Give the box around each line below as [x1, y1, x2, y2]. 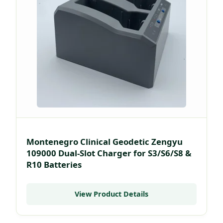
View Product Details [75, 189, 148, 199]
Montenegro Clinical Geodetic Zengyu [26, 136, 183, 148]
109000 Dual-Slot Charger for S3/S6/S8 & [26, 147, 192, 159]
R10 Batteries [26, 159, 82, 171]
